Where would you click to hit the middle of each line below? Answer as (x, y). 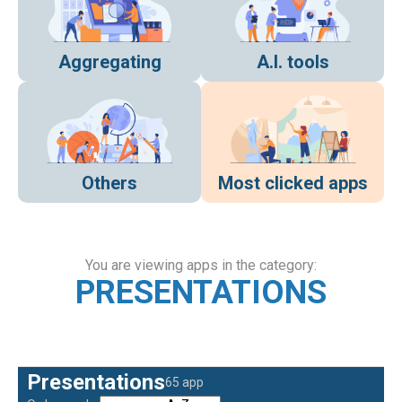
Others (109, 184)
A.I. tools (293, 62)
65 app (184, 382)
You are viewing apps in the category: (201, 266)
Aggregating (109, 62)
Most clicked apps (293, 184)
